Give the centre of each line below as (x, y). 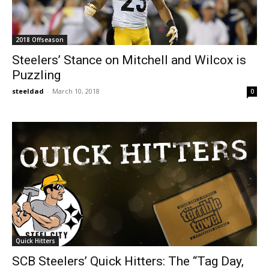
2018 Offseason (40, 39)
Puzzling (36, 75)
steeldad (28, 91)
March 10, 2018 (76, 91)
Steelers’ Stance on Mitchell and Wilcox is (129, 60)
